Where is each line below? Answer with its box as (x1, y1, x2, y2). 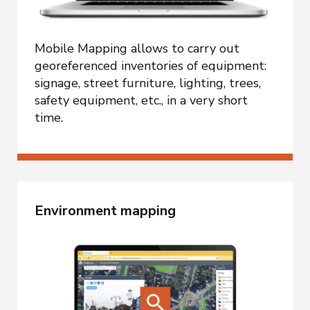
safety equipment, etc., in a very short (35, 91, 248, 109)
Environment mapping (35, 201, 176, 220)
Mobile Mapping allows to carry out (35, 39, 239, 57)
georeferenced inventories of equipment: (35, 57, 266, 74)
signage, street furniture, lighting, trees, (35, 74, 261, 91)
